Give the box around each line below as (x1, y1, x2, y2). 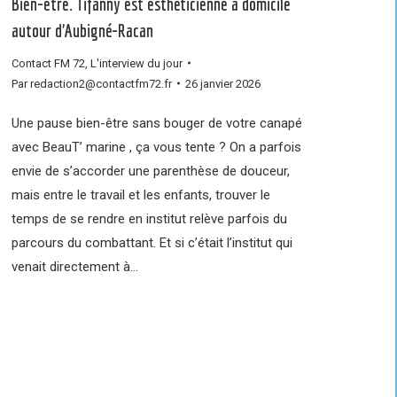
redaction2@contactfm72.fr (30, 76, 172, 90)
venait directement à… (12, 258, 138, 275)
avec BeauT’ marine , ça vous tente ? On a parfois (12, 138, 301, 155)
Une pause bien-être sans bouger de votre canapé (12, 114, 302, 131)
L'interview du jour (90, 56, 183, 70)
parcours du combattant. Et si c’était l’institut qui (12, 234, 292, 251)
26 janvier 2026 (185, 76, 261, 90)
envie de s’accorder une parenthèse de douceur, (12, 162, 290, 179)
